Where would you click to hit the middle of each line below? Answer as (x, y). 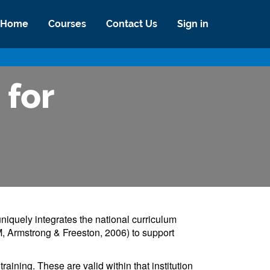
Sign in (193, 24)
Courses (67, 24)
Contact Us (132, 24)
